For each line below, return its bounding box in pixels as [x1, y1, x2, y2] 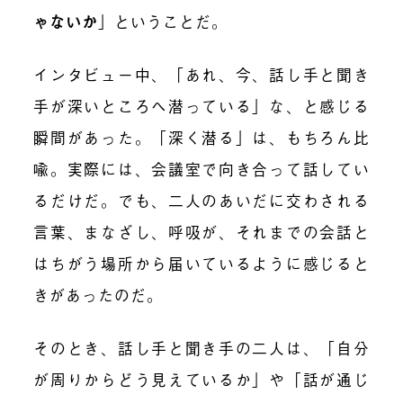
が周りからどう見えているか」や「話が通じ [33, 367, 370, 390]
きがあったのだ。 [33, 282, 164, 306]
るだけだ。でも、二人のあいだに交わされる [33, 188, 370, 211]
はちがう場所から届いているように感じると [33, 251, 370, 274]
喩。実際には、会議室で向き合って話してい [33, 157, 370, 180]
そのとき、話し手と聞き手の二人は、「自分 [33, 336, 370, 359]
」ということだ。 [98, 9, 228, 32]
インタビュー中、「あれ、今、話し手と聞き [33, 62, 370, 85]
